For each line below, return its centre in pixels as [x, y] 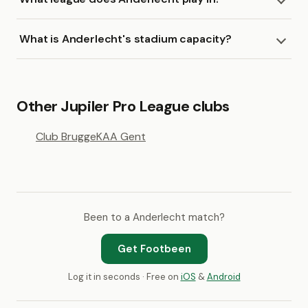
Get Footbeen [154, 249]
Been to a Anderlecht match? [154, 217]
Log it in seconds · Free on [124, 277]
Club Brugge [66, 136]
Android [223, 277]
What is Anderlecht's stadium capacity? [125, 39]
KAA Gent [121, 136]
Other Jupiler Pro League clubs [123, 106]
